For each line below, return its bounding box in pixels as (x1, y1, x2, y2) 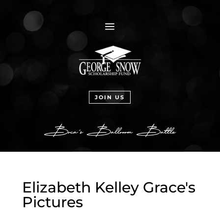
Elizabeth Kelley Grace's (22, 178, 195, 196)
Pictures (22, 192, 83, 211)
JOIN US (95, 94, 125, 101)
